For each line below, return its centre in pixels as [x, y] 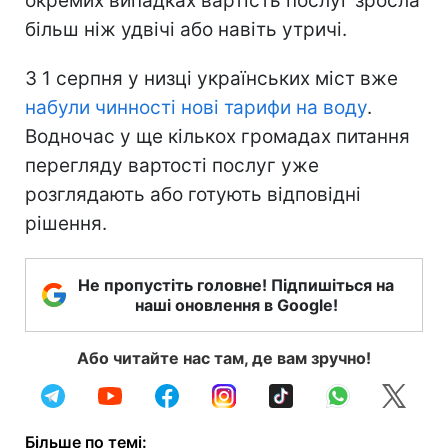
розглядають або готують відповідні [193, 194]
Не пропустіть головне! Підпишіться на [236, 284]
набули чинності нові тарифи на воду [196, 107]
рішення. [66, 223]
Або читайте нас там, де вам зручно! [224, 357]
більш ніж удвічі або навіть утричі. [186, 29]
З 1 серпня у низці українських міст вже [211, 78]
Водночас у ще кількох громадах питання [217, 136]
